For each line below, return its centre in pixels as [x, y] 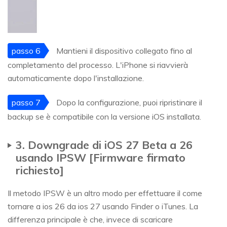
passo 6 [26, 50]
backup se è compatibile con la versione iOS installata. [104, 116]
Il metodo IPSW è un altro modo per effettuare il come [105, 193]
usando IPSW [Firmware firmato [101, 157]
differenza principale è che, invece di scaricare [90, 219]
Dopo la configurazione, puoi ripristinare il [128, 102]
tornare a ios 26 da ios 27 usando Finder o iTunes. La [103, 206]
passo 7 [26, 102]
